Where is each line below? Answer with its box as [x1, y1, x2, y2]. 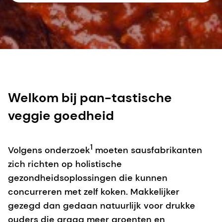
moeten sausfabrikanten [93, 144, 202, 156]
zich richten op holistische [8, 158, 122, 170]
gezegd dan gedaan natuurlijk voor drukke [8, 199, 195, 212]
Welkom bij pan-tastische [8, 89, 172, 106]
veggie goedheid [8, 107, 114, 124]
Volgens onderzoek [8, 144, 90, 156]
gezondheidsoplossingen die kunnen [8, 171, 167, 184]
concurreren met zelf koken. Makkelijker [8, 185, 179, 198]
